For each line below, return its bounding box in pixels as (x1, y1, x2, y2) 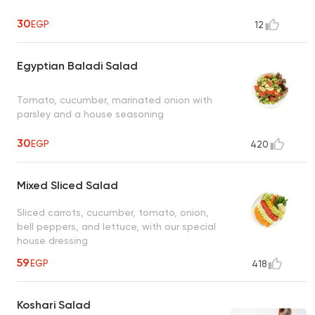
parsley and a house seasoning (17, 108, 164, 120)
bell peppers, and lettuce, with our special (17, 220, 216, 232)
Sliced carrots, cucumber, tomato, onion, (17, 206, 209, 218)
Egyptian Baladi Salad (17, 59, 138, 73)
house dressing (17, 234, 88, 246)
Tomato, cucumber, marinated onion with (17, 94, 212, 105)
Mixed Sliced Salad (17, 179, 118, 193)
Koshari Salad (17, 298, 91, 312)
